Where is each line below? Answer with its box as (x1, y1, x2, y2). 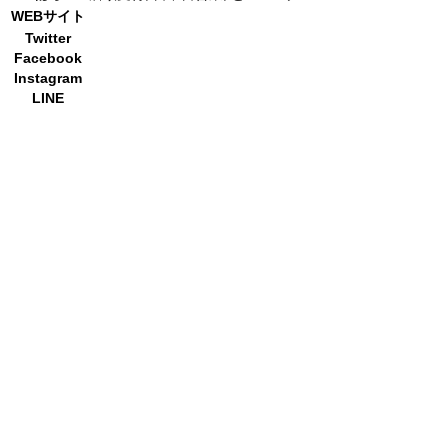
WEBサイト (11, 7, 85, 24)
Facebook (14, 49, 82, 66)
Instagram (14, 69, 82, 86)
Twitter (25, 29, 71, 46)
